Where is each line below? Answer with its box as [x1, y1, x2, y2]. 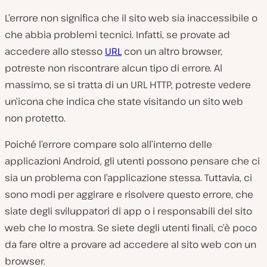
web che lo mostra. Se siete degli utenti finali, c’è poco [5, 221, 257, 234]
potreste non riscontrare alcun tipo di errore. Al [5, 61, 222, 74]
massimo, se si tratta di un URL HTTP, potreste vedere [5, 77, 251, 91]
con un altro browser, [122, 44, 222, 58]
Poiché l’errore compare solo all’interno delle [5, 137, 212, 151]
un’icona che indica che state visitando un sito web [5, 94, 243, 108]
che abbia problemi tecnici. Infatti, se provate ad [5, 27, 230, 41]
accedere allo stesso [5, 44, 105, 58]
